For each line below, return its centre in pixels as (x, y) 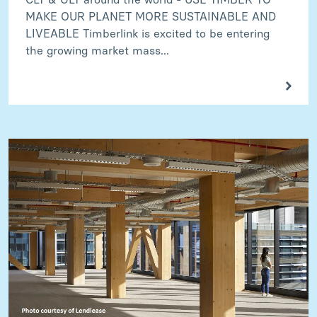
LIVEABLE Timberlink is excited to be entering (148, 34)
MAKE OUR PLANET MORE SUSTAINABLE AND (151, 17)
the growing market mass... (97, 51)
